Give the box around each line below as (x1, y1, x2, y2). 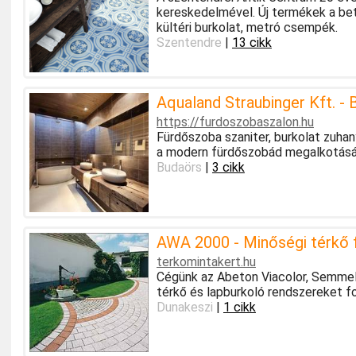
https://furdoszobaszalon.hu (156, 114, 314, 130)
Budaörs (156, 159, 202, 175)
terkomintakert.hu (156, 253, 256, 269)
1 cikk (222, 299, 256, 315)
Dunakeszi (156, 299, 213, 315)
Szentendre (156, 34, 222, 50)
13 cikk (231, 34, 272, 50)
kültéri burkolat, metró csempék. (156, 19, 338, 35)
